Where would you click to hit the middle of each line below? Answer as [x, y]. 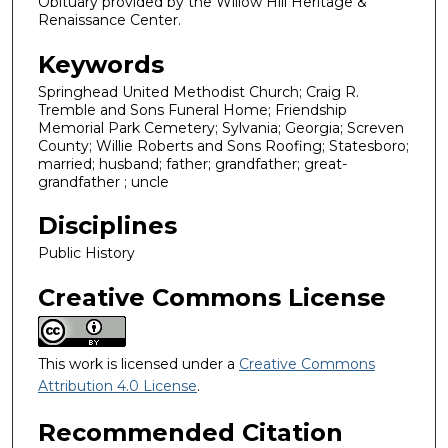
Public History [86, 253]
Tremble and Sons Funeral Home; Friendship [192, 109]
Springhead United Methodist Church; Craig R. [198, 91]
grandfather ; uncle [103, 181]
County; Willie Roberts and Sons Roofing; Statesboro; [223, 145]
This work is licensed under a [138, 363]
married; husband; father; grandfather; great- [192, 163]
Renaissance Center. [109, 20]
